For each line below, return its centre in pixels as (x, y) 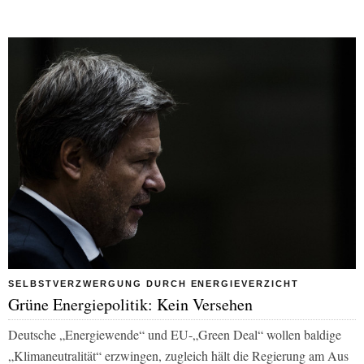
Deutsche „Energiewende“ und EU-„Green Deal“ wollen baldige (175, 335)
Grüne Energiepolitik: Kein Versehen (130, 305)
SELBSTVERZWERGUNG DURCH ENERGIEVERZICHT (154, 284)
